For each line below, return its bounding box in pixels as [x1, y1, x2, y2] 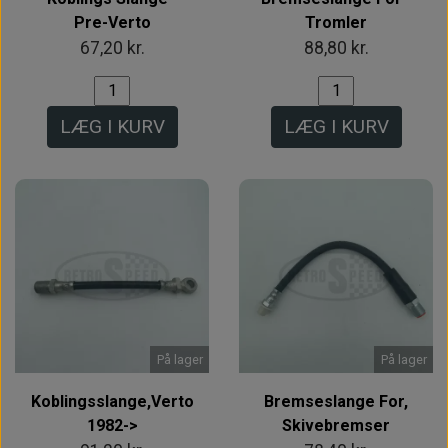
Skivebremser [282, 415, 390, 435]
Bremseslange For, [264, 391, 408, 411]
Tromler [305, 12, 367, 32]
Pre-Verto [73, 12, 151, 32]
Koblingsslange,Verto [30, 391, 194, 411]
